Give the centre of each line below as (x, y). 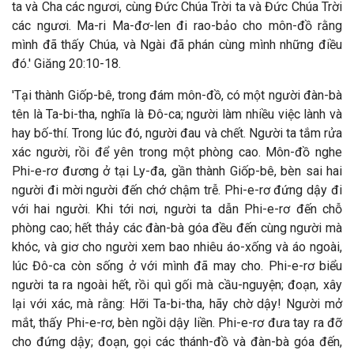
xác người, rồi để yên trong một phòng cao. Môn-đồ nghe (177, 152)
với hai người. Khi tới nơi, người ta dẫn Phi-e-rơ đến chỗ (177, 209)
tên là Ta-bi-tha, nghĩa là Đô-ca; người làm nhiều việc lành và (177, 114)
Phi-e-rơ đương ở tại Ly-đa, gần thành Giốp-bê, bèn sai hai (177, 171)
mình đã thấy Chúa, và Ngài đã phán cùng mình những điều (177, 45)
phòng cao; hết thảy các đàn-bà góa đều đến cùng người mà (177, 228)
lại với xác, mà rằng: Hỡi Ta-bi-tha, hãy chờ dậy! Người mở (177, 304)
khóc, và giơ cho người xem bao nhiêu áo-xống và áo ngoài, (177, 247)
